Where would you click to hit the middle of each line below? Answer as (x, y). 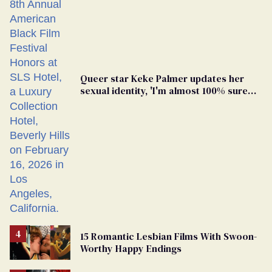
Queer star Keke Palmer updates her (162, 79)
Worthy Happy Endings (131, 249)
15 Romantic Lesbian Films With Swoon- (168, 236)
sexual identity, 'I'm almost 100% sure (164, 91)
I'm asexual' (107, 103)
